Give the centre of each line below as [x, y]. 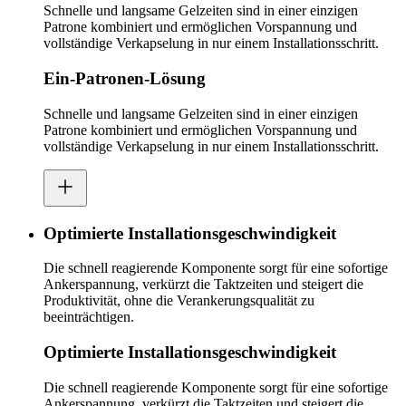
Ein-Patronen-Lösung [125, 79]
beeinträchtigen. [89, 317]
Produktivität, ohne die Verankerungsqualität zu [179, 301]
